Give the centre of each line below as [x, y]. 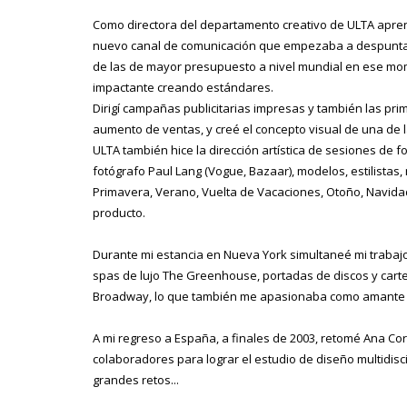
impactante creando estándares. [183, 87]
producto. [119, 212]
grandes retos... [136, 379]
